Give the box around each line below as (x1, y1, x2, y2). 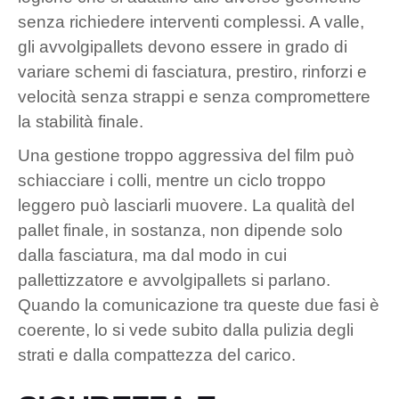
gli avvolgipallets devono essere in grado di (18, 37, 347, 56)
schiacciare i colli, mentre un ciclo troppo (18, 170, 326, 190)
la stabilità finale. (18, 111, 143, 131)
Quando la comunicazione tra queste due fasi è (18, 295, 379, 314)
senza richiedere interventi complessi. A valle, (18, 12, 364, 31)
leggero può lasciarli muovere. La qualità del (18, 195, 354, 215)
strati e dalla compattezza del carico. (18, 345, 296, 364)
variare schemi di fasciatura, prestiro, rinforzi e (18, 61, 367, 81)
